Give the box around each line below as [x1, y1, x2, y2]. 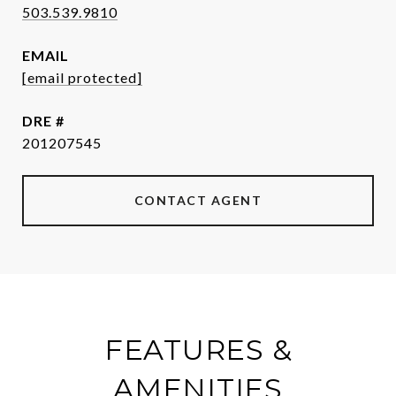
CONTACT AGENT [133, 193, 263, 208]
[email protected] [22, 69, 142, 86]
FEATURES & [103, 332, 293, 367]
